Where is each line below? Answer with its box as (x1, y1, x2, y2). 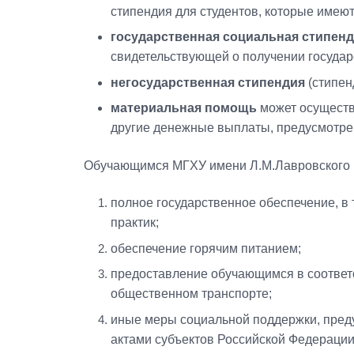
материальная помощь (110, 101, 257, 115)
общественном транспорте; (110, 287, 272, 300)
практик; (110, 216, 159, 229)
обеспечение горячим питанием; (110, 241, 301, 255)
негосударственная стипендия (110, 75, 305, 89)
